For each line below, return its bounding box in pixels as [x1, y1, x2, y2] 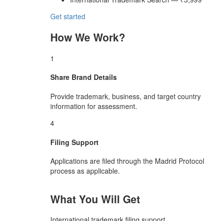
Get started [50, 11, 85, 21]
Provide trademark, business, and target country [50, 91, 201, 101]
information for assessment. [50, 101, 137, 111]
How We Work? [50, 30, 125, 45]
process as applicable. [50, 166, 120, 176]
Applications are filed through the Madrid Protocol [50, 156, 204, 166]
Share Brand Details [50, 72, 117, 82]
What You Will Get [50, 191, 140, 206]
